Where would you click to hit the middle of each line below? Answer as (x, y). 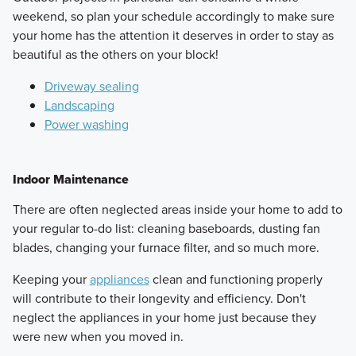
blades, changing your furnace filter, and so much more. (166, 247)
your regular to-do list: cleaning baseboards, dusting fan (166, 228)
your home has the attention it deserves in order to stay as (173, 35)
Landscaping (79, 104)
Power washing (86, 124)
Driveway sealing (91, 85)
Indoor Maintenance (70, 179)
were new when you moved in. (98, 336)
